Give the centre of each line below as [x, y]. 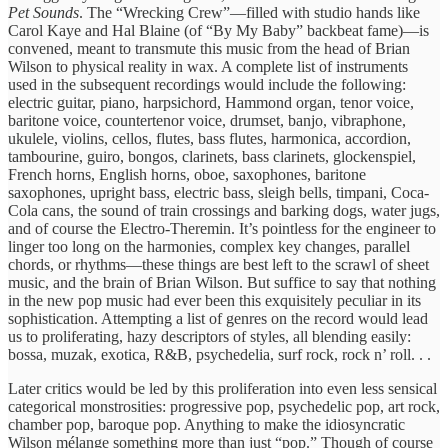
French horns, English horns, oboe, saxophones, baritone [187, 174]
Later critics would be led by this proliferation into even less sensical [222, 388]
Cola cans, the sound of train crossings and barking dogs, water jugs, [224, 210]
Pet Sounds [43, 12]
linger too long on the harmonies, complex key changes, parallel [209, 246]
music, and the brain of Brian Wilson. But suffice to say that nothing [222, 282]
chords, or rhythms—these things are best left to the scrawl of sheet [218, 264]
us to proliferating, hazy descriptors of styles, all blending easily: [209, 336]
